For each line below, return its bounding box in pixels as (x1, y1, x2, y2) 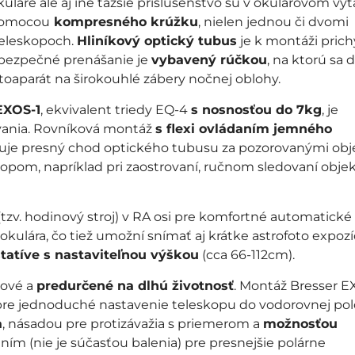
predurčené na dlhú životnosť (36, 278, 234, 293)
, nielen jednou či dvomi (197, 14, 349, 29)
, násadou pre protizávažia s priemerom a (2, 316, 263, 331)
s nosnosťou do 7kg (190, 102, 322, 117)
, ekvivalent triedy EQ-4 (40, 102, 191, 117)
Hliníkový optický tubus (76, 33, 237, 48)
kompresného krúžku (49, 14, 198, 29)
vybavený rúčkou (151, 52, 267, 67)
